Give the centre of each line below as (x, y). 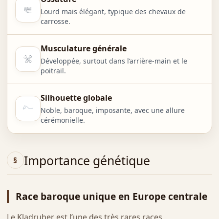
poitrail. (53, 71)
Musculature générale (83, 49)
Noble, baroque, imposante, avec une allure (112, 110)
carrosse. (55, 22)
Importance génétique (87, 160)
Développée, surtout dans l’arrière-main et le (114, 61)
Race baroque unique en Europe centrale (111, 197)
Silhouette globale (76, 98)
